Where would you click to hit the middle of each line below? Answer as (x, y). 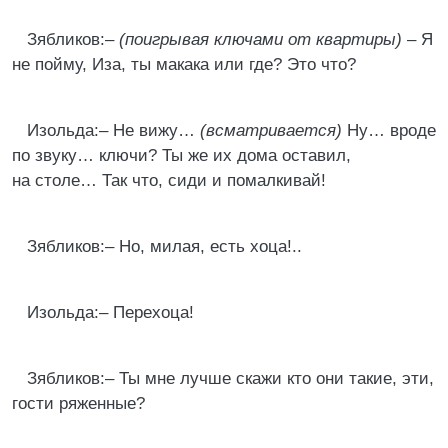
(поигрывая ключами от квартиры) (260, 39)
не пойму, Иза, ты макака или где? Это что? (184, 64)
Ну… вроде (389, 130)
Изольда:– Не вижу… (113, 130)
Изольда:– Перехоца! (110, 312)
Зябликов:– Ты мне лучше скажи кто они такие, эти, (230, 378)
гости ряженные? (78, 403)
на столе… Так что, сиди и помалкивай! (169, 180)
